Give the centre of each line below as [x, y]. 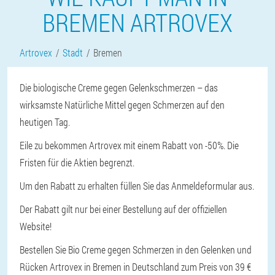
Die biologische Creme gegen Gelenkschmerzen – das [119, 87]
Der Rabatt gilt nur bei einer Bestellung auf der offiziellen [123, 209]
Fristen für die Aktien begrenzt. [77, 162]
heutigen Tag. [45, 122]
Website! [36, 226]
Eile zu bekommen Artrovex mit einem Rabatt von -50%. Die [129, 145]
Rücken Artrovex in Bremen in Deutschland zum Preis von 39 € [135, 267]
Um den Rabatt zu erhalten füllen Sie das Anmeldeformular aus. [137, 186]
